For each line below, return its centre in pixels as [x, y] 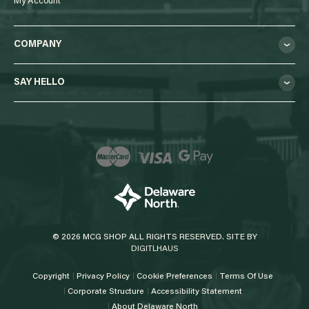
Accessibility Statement [196, 292]
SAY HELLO [39, 83]
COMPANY [38, 45]
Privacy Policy [103, 277]
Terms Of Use [246, 277]
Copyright [51, 277]
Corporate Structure [106, 292]
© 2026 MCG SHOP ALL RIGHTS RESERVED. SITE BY [154, 238]
